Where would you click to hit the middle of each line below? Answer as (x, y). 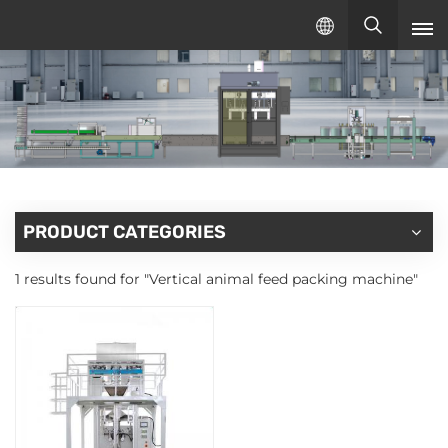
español (250, 218)
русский (254, 173)
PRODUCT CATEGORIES (124, 231)
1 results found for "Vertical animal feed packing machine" (216, 278)
